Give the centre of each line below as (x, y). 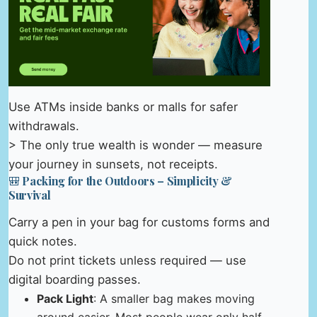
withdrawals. (44, 126)
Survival (30, 195)
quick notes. (43, 241)
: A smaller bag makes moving (174, 298)
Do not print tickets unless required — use (127, 260)
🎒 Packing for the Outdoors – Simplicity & (120, 180)
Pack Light (65, 298)
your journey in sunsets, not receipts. (113, 164)
